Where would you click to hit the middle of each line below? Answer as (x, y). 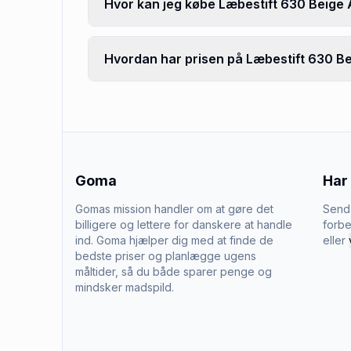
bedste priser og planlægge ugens (166, 256)
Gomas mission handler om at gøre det (174, 209)
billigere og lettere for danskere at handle (184, 224)
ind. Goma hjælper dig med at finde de (174, 240)
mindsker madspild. (125, 287)
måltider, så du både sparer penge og (174, 271)
